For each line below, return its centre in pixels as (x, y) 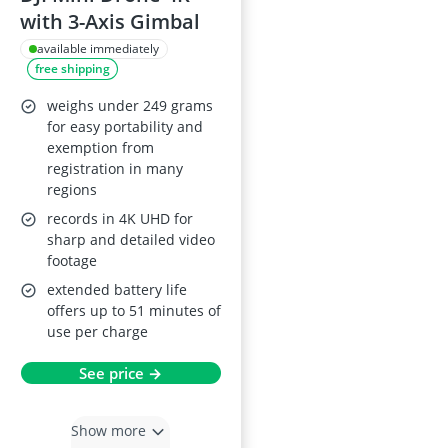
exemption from (100, 147)
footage (72, 260)
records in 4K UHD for (120, 218)
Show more (108, 430)
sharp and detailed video (131, 239)
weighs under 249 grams (130, 105)
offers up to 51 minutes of (134, 310)
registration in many (115, 168)
